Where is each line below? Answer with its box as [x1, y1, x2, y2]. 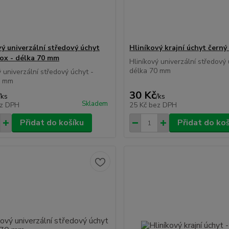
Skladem [82, 99, 108, 109]
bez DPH [149, 100, 177, 110]
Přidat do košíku [19, 117, 84, 129]
